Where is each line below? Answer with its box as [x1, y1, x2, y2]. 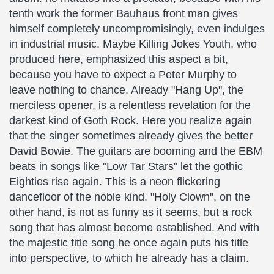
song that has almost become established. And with [9, 221, 259, 234]
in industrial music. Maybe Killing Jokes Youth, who [9, 38, 257, 50]
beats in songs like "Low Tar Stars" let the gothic [9, 160, 243, 172]
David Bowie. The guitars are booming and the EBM [9, 145, 262, 157]
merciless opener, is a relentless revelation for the [9, 99, 251, 111]
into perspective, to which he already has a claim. [9, 252, 249, 264]
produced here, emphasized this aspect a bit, [9, 53, 228, 65]
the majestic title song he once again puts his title [9, 237, 248, 249]
